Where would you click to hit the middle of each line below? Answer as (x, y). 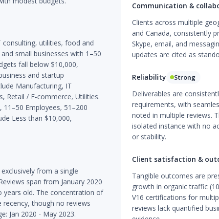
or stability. (149, 137)
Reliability (149, 77)
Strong (185, 77)
